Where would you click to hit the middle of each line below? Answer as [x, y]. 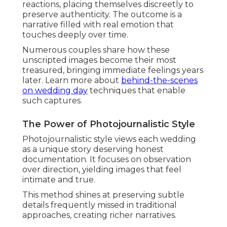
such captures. [52, 101]
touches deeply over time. [75, 35]
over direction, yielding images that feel [102, 170]
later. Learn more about [72, 81]
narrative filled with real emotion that [98, 25]
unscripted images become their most [99, 60]
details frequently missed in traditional [100, 205]
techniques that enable [137, 91]
